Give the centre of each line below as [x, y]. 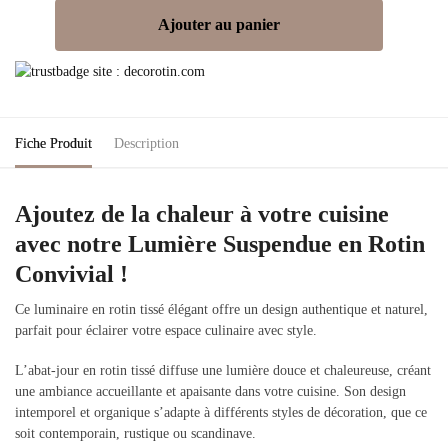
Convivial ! [71, 273]
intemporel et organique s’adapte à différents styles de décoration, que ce [221, 413]
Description [146, 143]
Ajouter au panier [219, 24]
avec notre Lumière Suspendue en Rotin [220, 243]
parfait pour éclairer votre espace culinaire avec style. [166, 330]
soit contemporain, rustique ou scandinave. [135, 434]
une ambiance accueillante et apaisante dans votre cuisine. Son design [210, 392]
